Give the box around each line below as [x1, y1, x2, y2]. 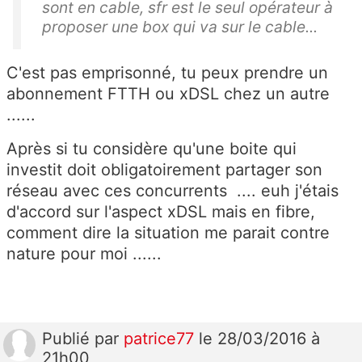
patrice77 [124, 329, 199, 349]
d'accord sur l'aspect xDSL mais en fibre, [6, 202, 315, 222]
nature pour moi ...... [6, 244, 162, 264]
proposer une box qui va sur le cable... [42, 17, 318, 37]
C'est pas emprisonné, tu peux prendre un [6, 63, 328, 83]
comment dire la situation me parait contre [6, 223, 330, 243]
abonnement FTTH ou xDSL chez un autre [6, 84, 330, 104]
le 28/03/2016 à [199, 329, 320, 349]
